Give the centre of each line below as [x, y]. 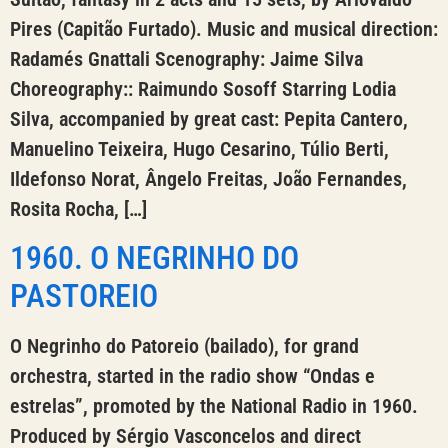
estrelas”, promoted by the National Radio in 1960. [214, 405]
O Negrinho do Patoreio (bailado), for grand [184, 345]
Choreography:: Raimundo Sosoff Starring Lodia [203, 89]
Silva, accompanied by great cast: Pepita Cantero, [209, 119]
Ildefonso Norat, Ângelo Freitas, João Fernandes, [208, 179]
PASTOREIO [84, 295]
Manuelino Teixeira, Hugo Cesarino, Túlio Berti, [199, 149]
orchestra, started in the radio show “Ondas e [192, 375]
